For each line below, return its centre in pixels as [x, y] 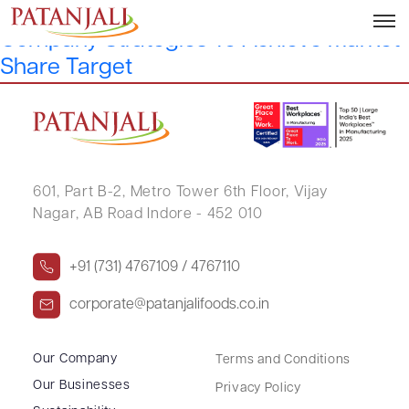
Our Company [75, 359]
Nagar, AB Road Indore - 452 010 [148, 214]
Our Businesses [82, 385]
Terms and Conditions [283, 360]
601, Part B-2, [79, 192]
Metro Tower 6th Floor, [207, 192]
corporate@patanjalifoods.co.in [169, 304]
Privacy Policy [258, 388]
